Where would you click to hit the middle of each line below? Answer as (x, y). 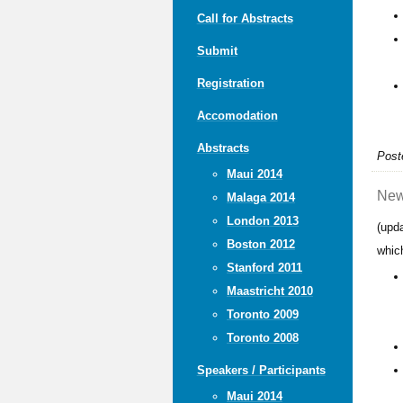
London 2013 (262, 220)
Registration (230, 83)
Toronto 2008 (262, 337)
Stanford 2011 (264, 267)
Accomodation (237, 115)
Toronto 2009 (262, 314)
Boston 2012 (260, 244)
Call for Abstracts (245, 18)
